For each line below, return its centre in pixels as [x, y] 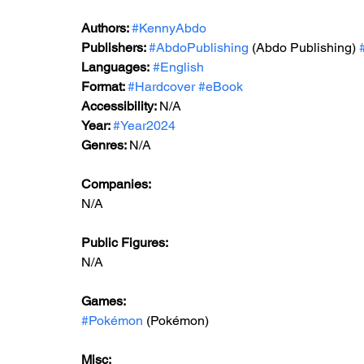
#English [178, 67]
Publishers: [115, 48]
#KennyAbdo [169, 28]
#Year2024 [144, 126]
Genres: [105, 145]
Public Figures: [126, 243]
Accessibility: [120, 106]
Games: [105, 301]
